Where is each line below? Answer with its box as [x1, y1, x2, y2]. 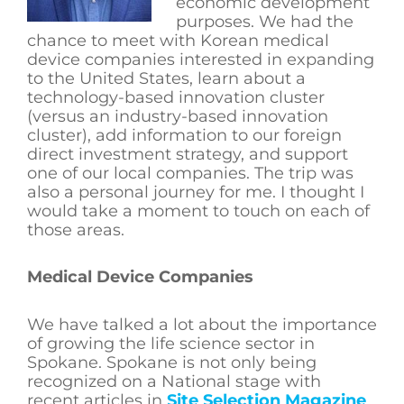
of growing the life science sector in [27, 333, 315, 353]
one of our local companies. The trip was [27, 162, 353, 183]
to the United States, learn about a [27, 68, 306, 88]
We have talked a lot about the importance [27, 314, 377, 335]
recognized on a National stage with [27, 371, 321, 391]
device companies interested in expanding [27, 49, 374, 69]
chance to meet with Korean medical [27, 30, 329, 50]
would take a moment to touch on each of [27, 200, 370, 221]
